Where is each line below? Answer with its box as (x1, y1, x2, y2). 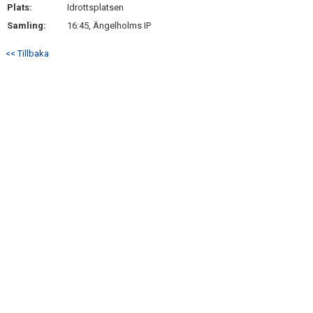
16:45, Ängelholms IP (67, 20, 151, 31)
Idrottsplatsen (67, 2, 124, 13)
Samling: (7, 20, 46, 31)
